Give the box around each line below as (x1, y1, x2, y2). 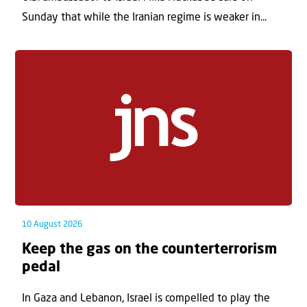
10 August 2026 (22, 221, 82, 230)
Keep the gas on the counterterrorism (22, 243, 277, 258)
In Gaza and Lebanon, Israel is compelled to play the (22, 293, 270, 305)
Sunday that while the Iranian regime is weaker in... (22, 12, 267, 24)
